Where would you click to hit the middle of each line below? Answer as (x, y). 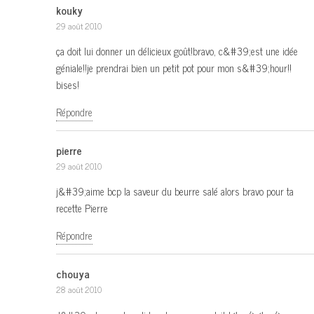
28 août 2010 (79, 290)
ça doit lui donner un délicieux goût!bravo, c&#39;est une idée (177, 52)
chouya (73, 274)
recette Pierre (82, 209)
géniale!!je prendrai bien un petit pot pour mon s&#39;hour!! (174, 68)
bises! (68, 85)
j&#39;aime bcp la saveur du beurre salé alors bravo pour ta (175, 192)
